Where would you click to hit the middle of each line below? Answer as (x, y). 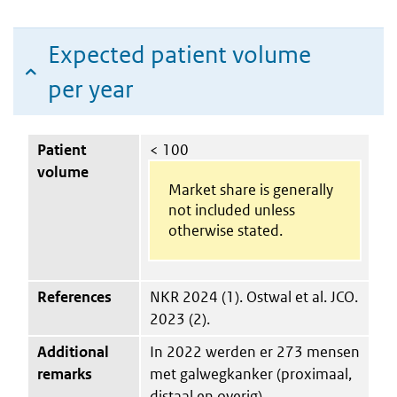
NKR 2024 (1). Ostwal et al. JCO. (254, 296)
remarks (65, 374)
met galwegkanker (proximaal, (251, 374)
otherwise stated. (225, 230)
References (74, 296)
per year (91, 89)
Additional (73, 351)
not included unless (231, 210)
